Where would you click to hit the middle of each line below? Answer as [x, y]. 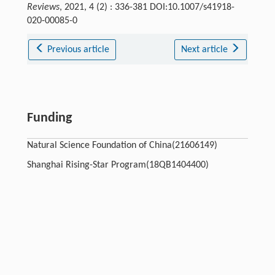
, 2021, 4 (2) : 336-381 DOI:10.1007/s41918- [147, 7]
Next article [205, 49]
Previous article [79, 49]
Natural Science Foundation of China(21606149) [122, 145]
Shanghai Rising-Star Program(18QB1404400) [118, 165]
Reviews [43, 7]
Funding [49, 118]
